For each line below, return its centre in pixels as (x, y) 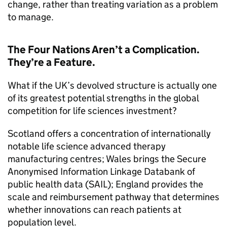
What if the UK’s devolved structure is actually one (112, 85)
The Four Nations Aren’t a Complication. (104, 50)
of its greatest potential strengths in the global (103, 98)
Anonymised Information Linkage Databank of (101, 172)
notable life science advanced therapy (87, 146)
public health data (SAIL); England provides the (105, 184)
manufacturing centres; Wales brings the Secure (107, 159)
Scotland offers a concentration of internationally (109, 134)
